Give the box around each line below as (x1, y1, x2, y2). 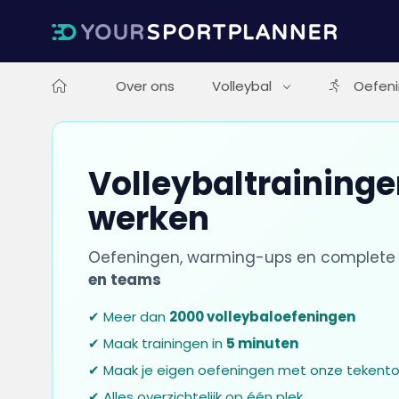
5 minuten (225, 334, 298, 353)
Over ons (115, 77, 175, 95)
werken (87, 196, 209, 241)
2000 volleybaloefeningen (168, 307, 355, 326)
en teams (87, 269, 161, 290)
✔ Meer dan (87, 307, 169, 326)
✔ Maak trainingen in (87, 334, 226, 353)
